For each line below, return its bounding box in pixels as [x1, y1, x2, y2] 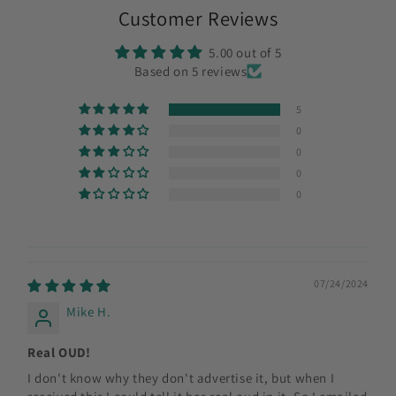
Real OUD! [27, 343, 91, 361]
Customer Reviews [118, 4, 278, 31]
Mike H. [66, 302, 111, 320]
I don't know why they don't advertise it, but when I [27, 369, 335, 386]
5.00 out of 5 [209, 43, 282, 61]
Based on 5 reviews [133, 62, 247, 80]
